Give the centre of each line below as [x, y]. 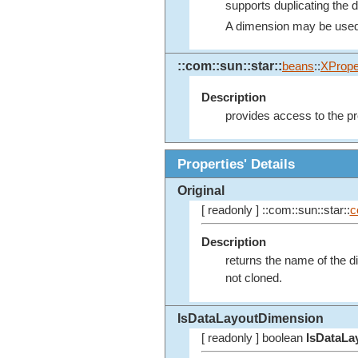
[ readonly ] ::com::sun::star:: [275, 211]
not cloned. [253, 278]
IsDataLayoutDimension [251, 319]
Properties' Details [236, 164]
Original [201, 191]
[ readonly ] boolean [253, 338]
